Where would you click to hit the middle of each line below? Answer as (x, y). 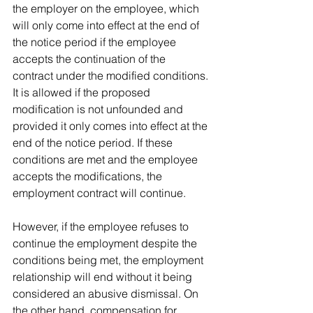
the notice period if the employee (96, 42)
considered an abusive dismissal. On (107, 293)
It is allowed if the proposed (83, 92)
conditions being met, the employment (109, 260)
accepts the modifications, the (89, 176)
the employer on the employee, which (107, 8)
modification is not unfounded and (99, 109)
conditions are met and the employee (107, 159)
